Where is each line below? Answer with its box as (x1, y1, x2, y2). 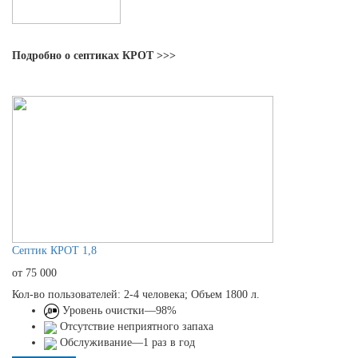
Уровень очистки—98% (59, 304, 177, 316)
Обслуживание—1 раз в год (57, 336, 195, 349)
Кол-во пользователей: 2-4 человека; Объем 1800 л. (12, 288, 260, 300)
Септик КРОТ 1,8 (12, 245, 97, 257)
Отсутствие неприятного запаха (57, 320, 213, 333)
